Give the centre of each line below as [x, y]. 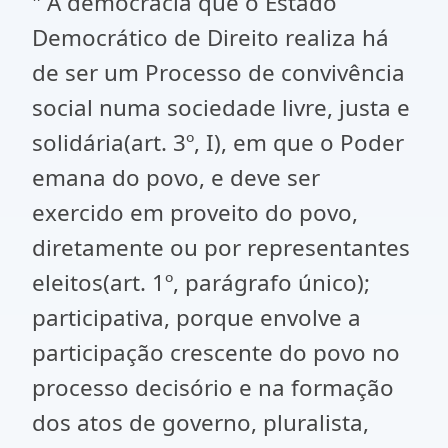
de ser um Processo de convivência [218, 72]
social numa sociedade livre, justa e [221, 107]
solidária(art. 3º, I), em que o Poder [218, 142]
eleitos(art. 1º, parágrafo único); [201, 282]
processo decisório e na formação [213, 387]
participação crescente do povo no [216, 352]
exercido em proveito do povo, [195, 212]
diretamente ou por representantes [221, 247]
